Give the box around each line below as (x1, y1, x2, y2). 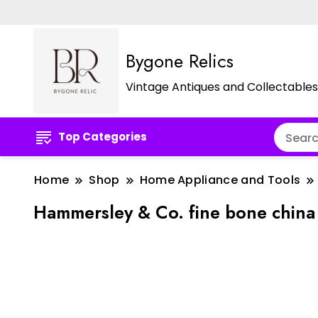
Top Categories (58, 129, 147, 145)
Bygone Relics (126, 48, 234, 75)
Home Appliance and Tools (139, 172, 301, 189)
